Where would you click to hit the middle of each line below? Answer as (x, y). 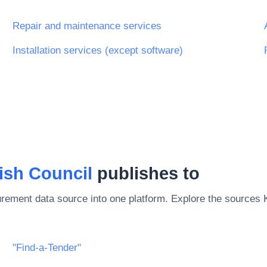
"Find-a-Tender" (47, 247)
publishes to (146, 173)
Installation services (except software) (98, 50)
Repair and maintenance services (87, 26)
